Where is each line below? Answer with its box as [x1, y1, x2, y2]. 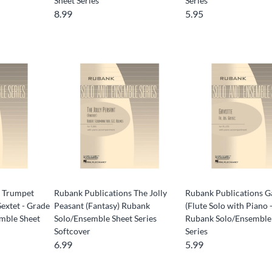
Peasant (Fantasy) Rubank [53, 200, 150, 211]
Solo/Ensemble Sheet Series [53, 213, 157, 224]
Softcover [53, 226, 90, 237]
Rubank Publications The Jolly [53, 188, 167, 199]
